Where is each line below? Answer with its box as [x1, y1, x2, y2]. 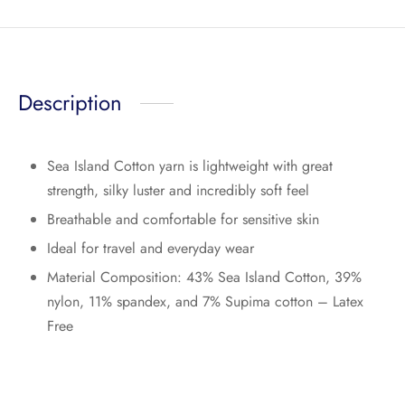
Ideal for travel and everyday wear [46, 238, 254, 259]
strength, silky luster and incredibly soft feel [46, 180, 309, 202]
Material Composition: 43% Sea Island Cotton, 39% [46, 267, 362, 288]
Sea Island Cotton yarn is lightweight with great [46, 155, 333, 177]
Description [18, 87, 122, 119]
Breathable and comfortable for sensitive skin [46, 209, 319, 231]
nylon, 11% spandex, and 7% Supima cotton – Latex [46, 291, 363, 313]
